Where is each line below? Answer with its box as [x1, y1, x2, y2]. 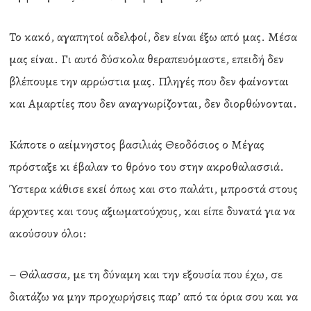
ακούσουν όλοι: [9, 225, 87, 242]
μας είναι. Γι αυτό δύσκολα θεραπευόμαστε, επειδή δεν [9, 51, 285, 67]
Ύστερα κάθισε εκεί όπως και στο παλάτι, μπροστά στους [9, 180, 299, 197]
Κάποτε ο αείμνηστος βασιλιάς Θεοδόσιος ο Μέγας [9, 136, 265, 153]
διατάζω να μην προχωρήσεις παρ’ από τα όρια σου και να [9, 288, 299, 305]
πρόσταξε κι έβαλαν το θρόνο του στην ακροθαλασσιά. [9, 158, 285, 175]
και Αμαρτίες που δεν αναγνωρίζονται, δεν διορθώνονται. [9, 95, 298, 112]
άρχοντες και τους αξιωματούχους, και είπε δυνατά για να [9, 203, 296, 219]
